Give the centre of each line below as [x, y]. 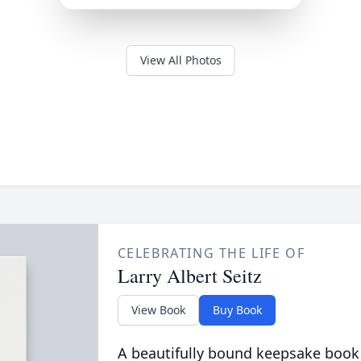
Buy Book [237, 310]
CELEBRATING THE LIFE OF [211, 253]
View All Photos [180, 60]
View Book [158, 310]
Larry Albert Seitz [189, 276]
